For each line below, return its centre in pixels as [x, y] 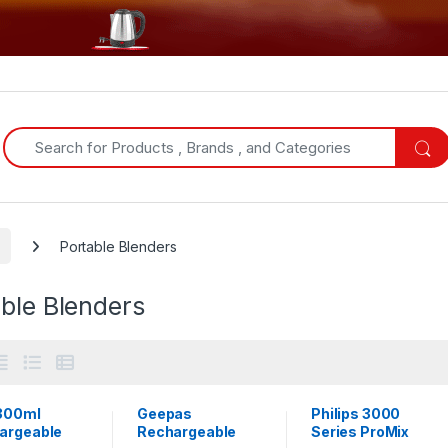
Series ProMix [360, 432]
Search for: [41, 134]
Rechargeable [186, 432]
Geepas [164, 414]
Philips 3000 [355, 414]
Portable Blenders [118, 246]
